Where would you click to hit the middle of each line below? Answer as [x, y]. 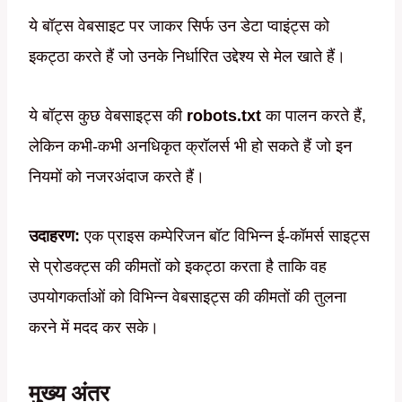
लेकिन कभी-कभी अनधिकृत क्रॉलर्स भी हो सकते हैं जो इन [190, 147]
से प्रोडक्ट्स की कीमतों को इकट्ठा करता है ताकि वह [178, 267]
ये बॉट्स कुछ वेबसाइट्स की [108, 116]
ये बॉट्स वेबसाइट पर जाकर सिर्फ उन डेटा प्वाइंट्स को [179, 26]
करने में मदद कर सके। [94, 328]
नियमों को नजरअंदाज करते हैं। [117, 177]
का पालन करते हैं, [314, 116]
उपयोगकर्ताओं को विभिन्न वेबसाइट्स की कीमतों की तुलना [188, 297]
